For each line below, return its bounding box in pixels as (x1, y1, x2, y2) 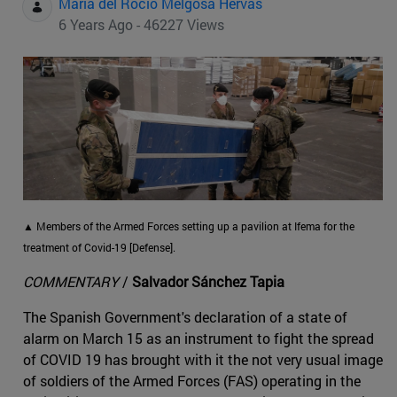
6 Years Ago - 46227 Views (58, 15, 224, 35)
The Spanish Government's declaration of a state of (23, 307, 347, 326)
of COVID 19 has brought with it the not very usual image (23, 349, 383, 369)
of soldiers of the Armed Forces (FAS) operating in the (23, 370, 361, 390)
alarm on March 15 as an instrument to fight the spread (23, 328, 374, 347)
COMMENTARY (23, 271, 119, 291)
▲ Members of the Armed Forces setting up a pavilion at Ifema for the (23, 218, 354, 233)
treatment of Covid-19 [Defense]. (23, 239, 175, 254)
